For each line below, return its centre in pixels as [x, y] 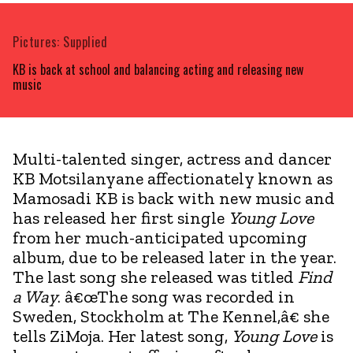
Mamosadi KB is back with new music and [174, 198]
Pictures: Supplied [60, 41]
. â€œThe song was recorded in [176, 296]
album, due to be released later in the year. [175, 257]
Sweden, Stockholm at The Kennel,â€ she [171, 316]
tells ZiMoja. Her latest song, [122, 336]
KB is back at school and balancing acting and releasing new [158, 69]
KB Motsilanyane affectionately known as [173, 178]
